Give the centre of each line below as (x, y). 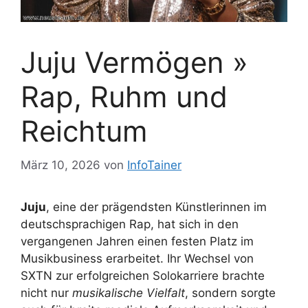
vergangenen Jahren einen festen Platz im (137, 241)
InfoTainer (154, 165)
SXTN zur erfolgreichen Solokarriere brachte (143, 275)
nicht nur (46, 293)
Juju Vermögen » (134, 63)
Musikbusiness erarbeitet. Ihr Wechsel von (137, 258)
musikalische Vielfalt (129, 293)
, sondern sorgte (230, 293)
